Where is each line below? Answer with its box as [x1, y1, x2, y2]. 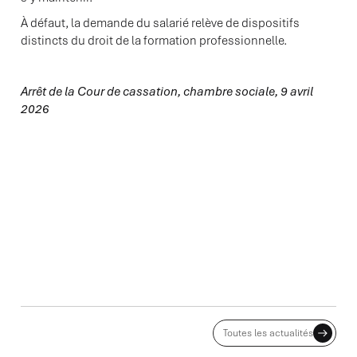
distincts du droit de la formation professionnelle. [21, 33, 287, 49]
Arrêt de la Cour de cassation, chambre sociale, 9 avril [21, 84, 313, 100]
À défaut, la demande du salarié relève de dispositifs [21, 15, 300, 31]
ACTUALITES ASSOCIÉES [21, 300, 275, 329]
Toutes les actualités [223, 326, 313, 339]
